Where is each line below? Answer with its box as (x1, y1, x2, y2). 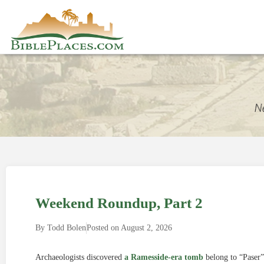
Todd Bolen (45, 223, 86, 232)
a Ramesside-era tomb (124, 253, 203, 262)
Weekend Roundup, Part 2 (35, 195, 203, 211)
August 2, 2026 (121, 223, 172, 232)
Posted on (87, 223, 119, 232)
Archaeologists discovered (35, 253, 124, 262)
